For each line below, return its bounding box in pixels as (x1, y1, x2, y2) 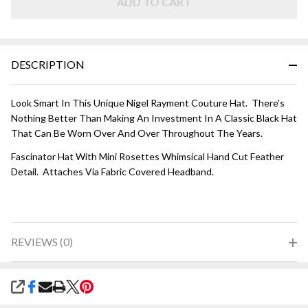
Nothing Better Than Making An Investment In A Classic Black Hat (11, 112, 297, 124)
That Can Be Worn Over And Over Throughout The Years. (11, 127, 263, 140)
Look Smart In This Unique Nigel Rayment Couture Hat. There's (11, 97, 285, 109)
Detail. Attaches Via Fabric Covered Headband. (11, 166, 214, 178)
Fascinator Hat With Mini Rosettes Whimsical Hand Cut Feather (11, 151, 284, 163)
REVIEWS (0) (11, 235, 73, 249)
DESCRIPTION (11, 58, 85, 71)
